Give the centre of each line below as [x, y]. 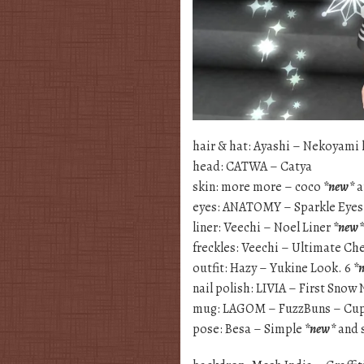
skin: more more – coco [258, 187]
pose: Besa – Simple [249, 329]
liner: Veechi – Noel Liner [263, 228]
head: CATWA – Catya [252, 167]
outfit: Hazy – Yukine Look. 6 [273, 269]
